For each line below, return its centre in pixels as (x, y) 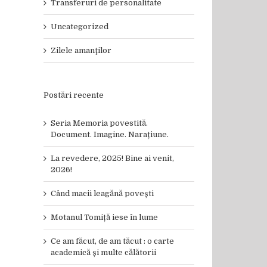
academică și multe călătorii (103, 252)
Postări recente (74, 95)
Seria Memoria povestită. (99, 123)
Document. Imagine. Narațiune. (110, 134)
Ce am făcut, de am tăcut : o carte (112, 241)
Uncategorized (80, 27)
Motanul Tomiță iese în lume (104, 217)
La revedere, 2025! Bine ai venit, (112, 158)
